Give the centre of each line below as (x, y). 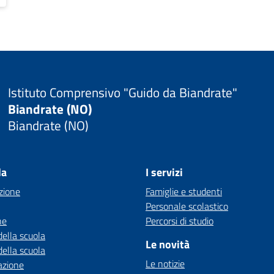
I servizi (164, 172)
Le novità (168, 244)
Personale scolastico (187, 206)
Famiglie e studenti (184, 191)
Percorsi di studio (180, 221)
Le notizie (165, 264)
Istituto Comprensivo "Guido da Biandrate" (122, 92)
